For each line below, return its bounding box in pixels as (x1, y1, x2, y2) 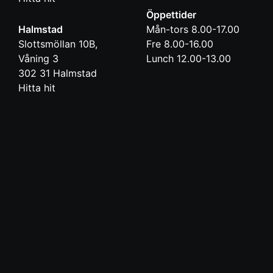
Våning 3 (18, 52, 58, 65)
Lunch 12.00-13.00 (146, 52, 231, 65)
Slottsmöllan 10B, (18, 38, 97, 51)
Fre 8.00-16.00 (146, 38, 213, 51)
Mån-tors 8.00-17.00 (146, 23, 239, 36)
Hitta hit (18, 82, 55, 94)
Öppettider (146, 9, 196, 21)
